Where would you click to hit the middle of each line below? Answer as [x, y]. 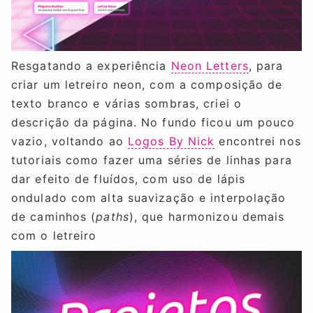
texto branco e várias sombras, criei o [126, 103]
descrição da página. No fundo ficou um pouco [153, 122]
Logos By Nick [171, 141]
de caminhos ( [54, 216]
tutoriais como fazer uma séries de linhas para [152, 160]
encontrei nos [258, 141]
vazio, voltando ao [70, 141]
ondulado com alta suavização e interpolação [149, 197]
